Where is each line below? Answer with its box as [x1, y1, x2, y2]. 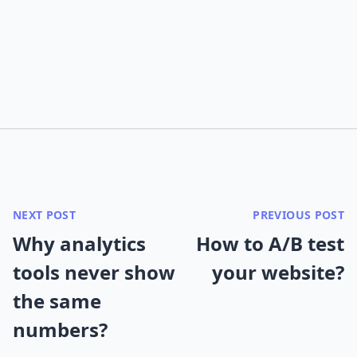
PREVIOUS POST [253, 206, 344, 222]
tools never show [13, 258, 175, 285]
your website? [212, 258, 344, 285]
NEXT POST [13, 206, 76, 222]
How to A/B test [196, 229, 344, 257]
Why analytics [13, 229, 146, 257]
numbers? [13, 316, 108, 343]
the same [13, 287, 101, 314]
